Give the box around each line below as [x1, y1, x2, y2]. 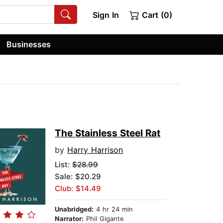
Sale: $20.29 [55, 172, 102, 182]
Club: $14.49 [55, 184, 102, 194]
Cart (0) [139, 10, 172, 20]
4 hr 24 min [94, 205, 133, 214]
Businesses [6, 39, 51, 49]
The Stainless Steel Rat [55, 127, 161, 139]
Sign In [92, 10, 119, 20]
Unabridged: [55, 205, 94, 214]
